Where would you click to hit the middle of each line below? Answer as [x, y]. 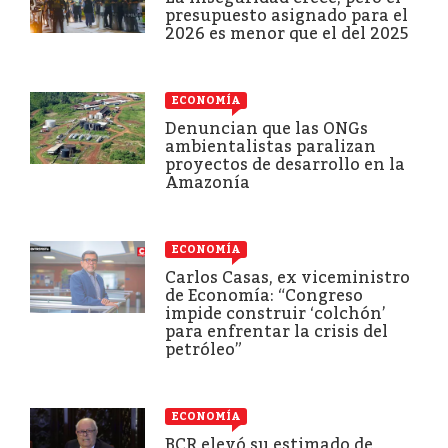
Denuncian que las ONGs [266, 128]
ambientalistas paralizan [270, 146]
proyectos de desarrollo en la [285, 164]
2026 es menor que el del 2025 [286, 33]
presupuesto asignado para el [286, 15]
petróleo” [203, 349]
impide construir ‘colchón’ [275, 313]
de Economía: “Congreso [264, 295]
